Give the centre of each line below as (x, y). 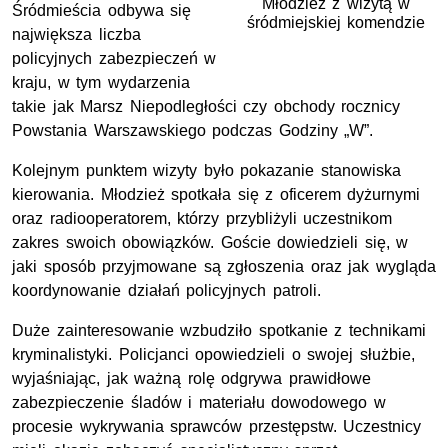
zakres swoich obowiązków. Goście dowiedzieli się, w (210, 242)
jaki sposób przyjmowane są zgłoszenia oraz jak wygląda (224, 266)
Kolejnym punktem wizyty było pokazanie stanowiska (206, 170)
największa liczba (76, 34)
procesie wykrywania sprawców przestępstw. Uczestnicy (217, 426)
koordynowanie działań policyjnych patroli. (166, 290)
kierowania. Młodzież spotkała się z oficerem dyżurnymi (216, 194)
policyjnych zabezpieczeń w (114, 58)
